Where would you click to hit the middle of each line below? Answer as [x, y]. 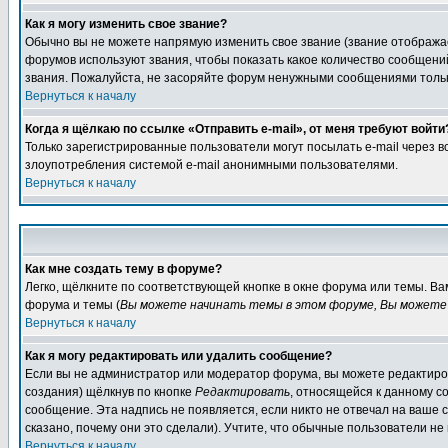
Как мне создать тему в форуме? [123, 269]
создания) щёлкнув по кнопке [110, 392]
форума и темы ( [72, 305]
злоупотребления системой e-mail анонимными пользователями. [211, 165]
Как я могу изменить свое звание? [126, 24]
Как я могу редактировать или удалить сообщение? [178, 356]
